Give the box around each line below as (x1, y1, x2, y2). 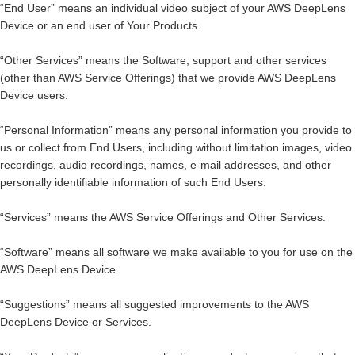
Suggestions (4, 298, 66, 311)
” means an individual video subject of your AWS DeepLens (51, 2, 345, 14)
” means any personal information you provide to (109, 124, 352, 136)
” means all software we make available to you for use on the (48, 246, 353, 258)
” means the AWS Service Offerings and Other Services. (47, 211, 326, 223)
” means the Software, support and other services (78, 54, 326, 67)
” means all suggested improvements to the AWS (66, 298, 309, 311)
